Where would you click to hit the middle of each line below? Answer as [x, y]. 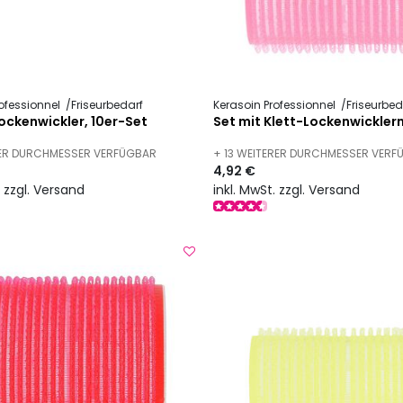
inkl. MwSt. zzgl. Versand [287, 189]
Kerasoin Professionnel [276, 105]
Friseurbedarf [107, 105]
